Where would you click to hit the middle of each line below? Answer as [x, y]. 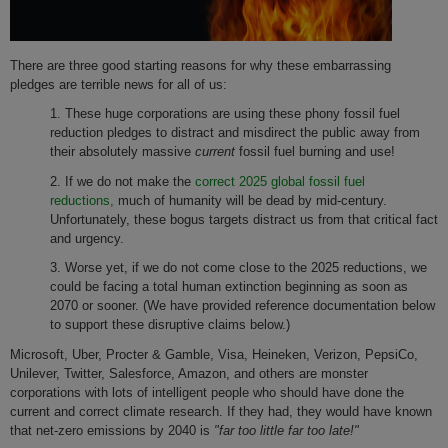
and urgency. [89, 238]
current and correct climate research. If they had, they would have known [221, 411]
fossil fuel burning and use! [319, 152]
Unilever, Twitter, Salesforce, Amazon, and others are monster [189, 373]
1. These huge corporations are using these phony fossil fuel [225, 114]
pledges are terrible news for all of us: [118, 85]
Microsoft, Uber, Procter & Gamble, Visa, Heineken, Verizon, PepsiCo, [214, 354]
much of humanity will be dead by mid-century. [250, 200]
